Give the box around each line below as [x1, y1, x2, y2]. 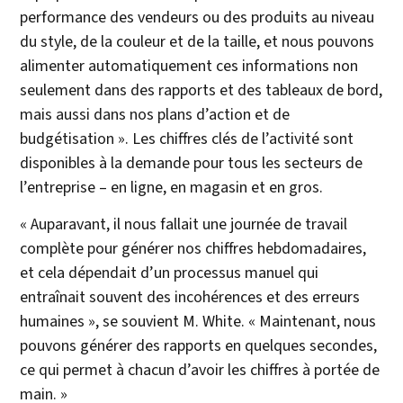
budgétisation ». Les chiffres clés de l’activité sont [20, 128, 354, 151]
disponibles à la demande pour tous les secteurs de [20, 152, 363, 175]
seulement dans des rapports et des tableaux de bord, [20, 79, 383, 103]
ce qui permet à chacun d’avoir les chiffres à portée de [20, 359, 381, 382]
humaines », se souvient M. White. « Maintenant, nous [20, 310, 377, 334]
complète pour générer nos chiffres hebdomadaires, [20, 237, 367, 261]
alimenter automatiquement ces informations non [20, 55, 359, 78]
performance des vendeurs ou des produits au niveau [20, 6, 375, 30]
